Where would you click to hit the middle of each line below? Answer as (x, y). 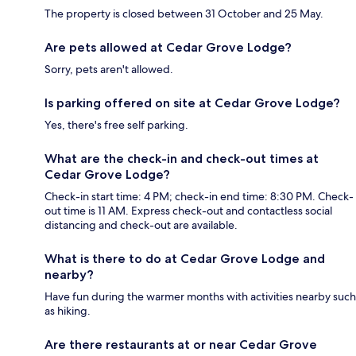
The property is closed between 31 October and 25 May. (184, 14)
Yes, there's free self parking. (116, 125)
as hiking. (68, 311)
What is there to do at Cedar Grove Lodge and (185, 259)
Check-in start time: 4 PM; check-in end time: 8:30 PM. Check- (199, 197)
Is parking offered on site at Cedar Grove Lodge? (192, 103)
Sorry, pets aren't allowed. (109, 70)
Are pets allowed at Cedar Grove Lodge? (168, 48)
